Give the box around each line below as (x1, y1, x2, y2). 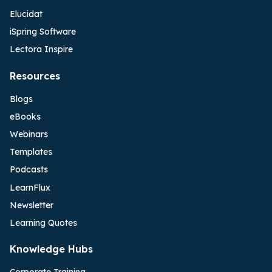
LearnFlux (10, 182, 50, 193)
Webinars (10, 129, 48, 140)
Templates (10, 146, 52, 158)
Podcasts (10, 164, 48, 175)
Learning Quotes (10, 217, 77, 228)
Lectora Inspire (10, 44, 73, 55)
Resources (10, 69, 60, 82)
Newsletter (10, 199, 53, 211)
